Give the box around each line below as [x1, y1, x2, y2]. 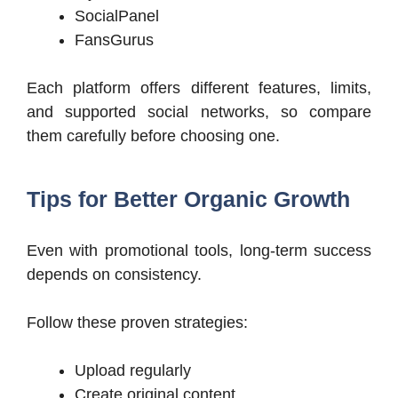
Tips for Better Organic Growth [27, 187, 350, 212]
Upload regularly [75, 362, 191, 380]
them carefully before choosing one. [27, 127, 280, 146]
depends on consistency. [27, 266, 202, 284]
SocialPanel [75, 7, 159, 26]
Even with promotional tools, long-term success [27, 242, 371, 260]
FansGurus [75, 31, 154, 50]
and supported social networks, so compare [27, 103, 371, 122]
